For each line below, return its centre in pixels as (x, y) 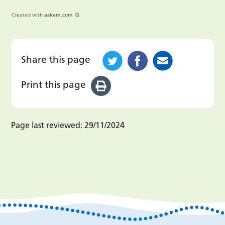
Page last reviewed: (47, 125)
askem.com (59, 15)
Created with (27, 15)
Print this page (54, 84)
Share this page (56, 60)
